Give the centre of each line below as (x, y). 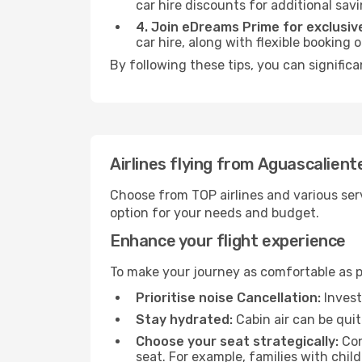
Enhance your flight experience (228, 241)
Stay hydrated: (184, 320)
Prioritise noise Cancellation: (228, 298)
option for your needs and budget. (215, 213)
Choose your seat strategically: (237, 341)
